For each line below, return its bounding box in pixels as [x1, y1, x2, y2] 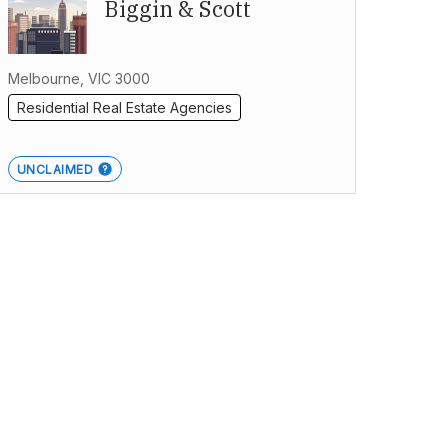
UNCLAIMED [16, 162, 94, 178]
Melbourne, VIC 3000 [7, 70, 150, 88]
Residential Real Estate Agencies [16, 99, 232, 117]
